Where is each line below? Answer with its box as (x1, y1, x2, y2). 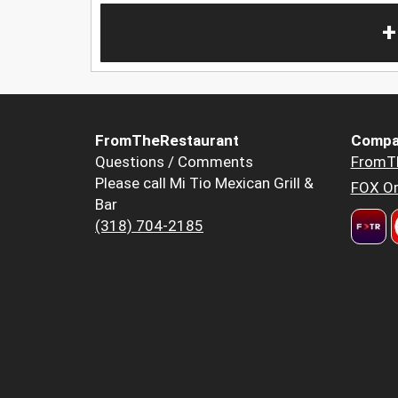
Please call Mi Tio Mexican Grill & (95, 174, 314, 193)
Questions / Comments (95, 153, 253, 171)
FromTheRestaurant (95, 131, 239, 150)
